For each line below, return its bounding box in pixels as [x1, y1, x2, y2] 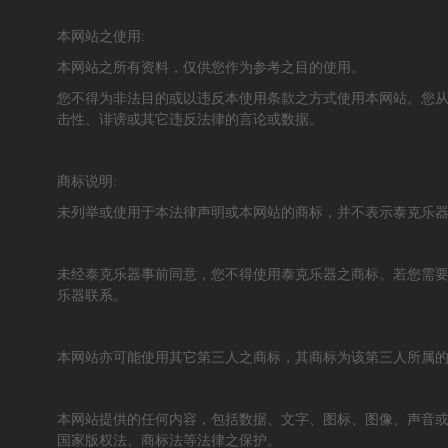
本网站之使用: [57, 28, 145, 44]
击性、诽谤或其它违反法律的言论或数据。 [57, 111, 323, 127]
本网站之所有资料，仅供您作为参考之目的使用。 [57, 59, 365, 75]
